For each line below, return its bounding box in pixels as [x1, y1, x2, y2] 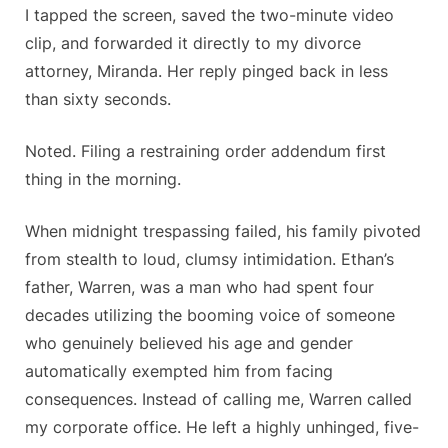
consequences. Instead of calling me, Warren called [25, 389, 412, 410]
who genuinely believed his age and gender [25, 333, 353, 354]
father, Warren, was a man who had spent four [25, 277, 374, 298]
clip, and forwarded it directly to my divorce [25, 33, 361, 54]
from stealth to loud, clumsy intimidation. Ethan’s [25, 249, 394, 270]
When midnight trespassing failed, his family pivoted [25, 221, 421, 242]
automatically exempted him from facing [25, 361, 333, 382]
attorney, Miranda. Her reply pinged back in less [25, 61, 388, 82]
